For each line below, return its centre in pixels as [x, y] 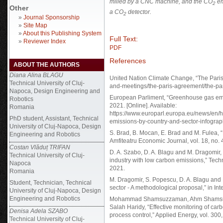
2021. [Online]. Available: [143, 106]
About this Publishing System [62, 33]
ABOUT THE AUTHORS [47, 65]
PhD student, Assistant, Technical [54, 118]
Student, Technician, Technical [51, 182]
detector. [139, 12]
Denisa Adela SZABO [39, 211]
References [128, 60]
